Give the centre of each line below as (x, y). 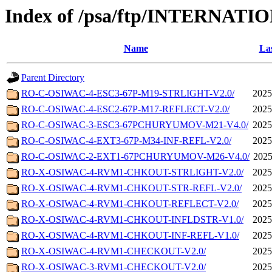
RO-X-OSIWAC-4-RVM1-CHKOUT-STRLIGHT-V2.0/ (132, 172)
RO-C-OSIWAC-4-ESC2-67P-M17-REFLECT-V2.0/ (125, 109)
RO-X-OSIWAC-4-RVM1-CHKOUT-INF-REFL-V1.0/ (130, 236)
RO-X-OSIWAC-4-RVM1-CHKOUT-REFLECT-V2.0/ (130, 204)
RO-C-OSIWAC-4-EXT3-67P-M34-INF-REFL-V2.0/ (126, 141)
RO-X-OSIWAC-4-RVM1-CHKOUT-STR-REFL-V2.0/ (131, 188)
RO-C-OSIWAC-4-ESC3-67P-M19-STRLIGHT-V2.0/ (128, 93)
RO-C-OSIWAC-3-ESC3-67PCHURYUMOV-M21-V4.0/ (135, 125)
